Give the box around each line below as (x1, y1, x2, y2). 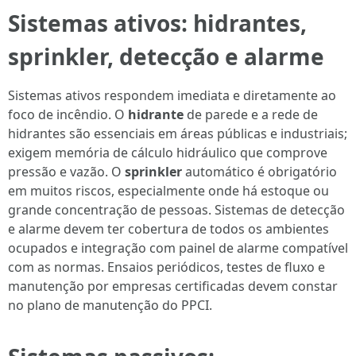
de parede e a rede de (184, 106, 318, 123)
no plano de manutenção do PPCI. (8, 296, 212, 314)
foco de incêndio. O (8, 106, 128, 123)
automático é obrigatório (182, 163, 337, 180)
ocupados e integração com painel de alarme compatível (8, 239, 348, 257)
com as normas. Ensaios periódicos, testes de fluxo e (8, 258, 325, 276)
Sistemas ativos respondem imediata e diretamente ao (8, 87, 336, 104)
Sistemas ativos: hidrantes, (8, 8, 307, 38)
